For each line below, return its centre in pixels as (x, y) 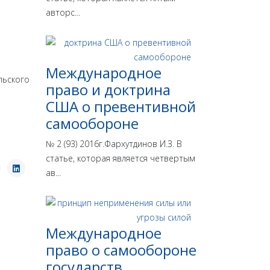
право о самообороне (121, 250)
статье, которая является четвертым (121, 159)
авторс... (63, 13)
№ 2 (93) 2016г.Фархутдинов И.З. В (114, 144)
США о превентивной (121, 107)
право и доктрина (108, 90)
